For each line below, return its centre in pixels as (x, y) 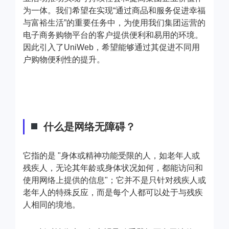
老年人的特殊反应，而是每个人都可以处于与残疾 (113, 192)
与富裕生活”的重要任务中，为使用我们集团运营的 (114, 22)
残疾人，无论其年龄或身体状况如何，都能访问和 (113, 168)
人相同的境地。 (52, 204)
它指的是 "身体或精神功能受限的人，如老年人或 (111, 155)
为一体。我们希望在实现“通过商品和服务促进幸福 (114, 10)
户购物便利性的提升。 (64, 59)
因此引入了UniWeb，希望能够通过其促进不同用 (111, 47)
